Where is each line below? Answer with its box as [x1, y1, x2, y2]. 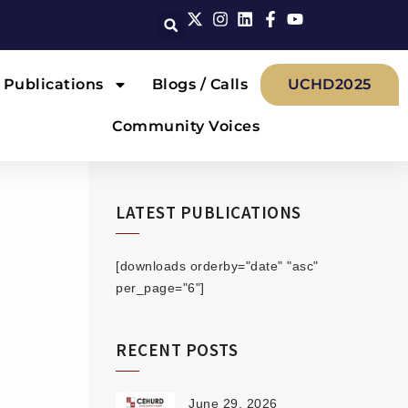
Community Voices [112, 117, 260, 135]
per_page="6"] [116, 280, 205, 295]
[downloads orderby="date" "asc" [116, 259, 319, 273]
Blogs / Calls [151, 76, 249, 93]
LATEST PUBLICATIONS [116, 201, 301, 223]
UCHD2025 [287, 76, 372, 93]
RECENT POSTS [116, 339, 238, 361]
